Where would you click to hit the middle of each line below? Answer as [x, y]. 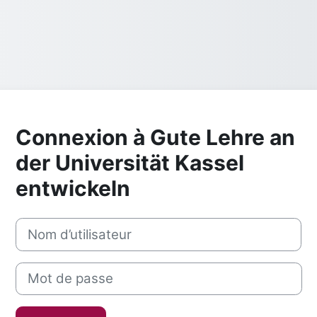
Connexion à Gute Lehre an [155, 138]
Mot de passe [48, 269]
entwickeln [73, 189]
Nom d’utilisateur [57, 225]
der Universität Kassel [130, 163]
